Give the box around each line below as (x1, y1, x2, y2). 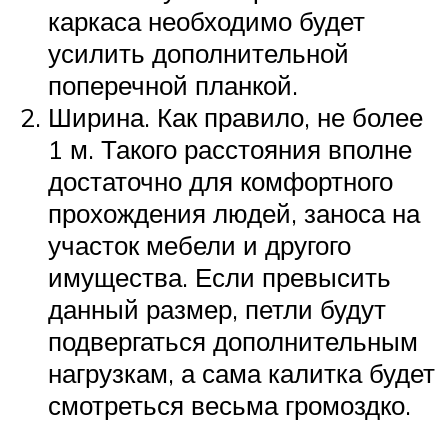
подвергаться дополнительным (48, 325, 418, 358)
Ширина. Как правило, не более (48, 101, 423, 134)
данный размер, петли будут (48, 293, 386, 326)
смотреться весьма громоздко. (48, 389, 411, 422)
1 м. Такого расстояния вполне (48, 133, 412, 166)
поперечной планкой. (48, 69, 298, 102)
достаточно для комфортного (48, 165, 393, 198)
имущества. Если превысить (48, 261, 391, 294)
